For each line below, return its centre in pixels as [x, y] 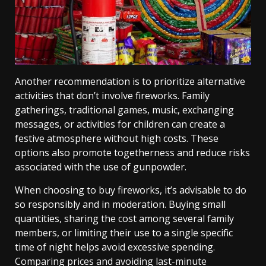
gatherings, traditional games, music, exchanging [124, 110]
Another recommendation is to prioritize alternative [130, 82]
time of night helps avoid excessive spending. [115, 247]
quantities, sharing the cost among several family [124, 219]
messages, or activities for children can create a [120, 124]
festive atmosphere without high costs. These [117, 139]
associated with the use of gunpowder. [101, 167]
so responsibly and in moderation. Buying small [120, 205]
